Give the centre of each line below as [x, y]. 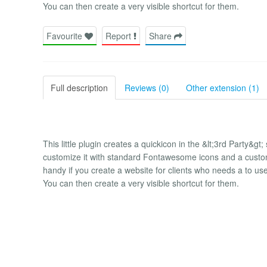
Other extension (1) [223, 87]
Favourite [66, 35]
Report [119, 35]
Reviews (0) [147, 87]
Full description [79, 87]
